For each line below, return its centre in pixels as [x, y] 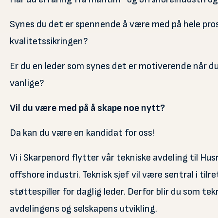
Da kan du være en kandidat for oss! [82, 133]
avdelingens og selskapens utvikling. [83, 209]
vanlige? [27, 83]
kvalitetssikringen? [49, 41]
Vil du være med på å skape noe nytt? [87, 108]
